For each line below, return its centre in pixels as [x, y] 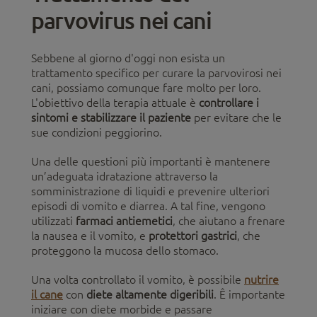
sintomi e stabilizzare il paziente [111, 117]
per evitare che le [236, 117]
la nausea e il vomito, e [90, 235]
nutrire [261, 279]
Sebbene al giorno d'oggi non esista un [128, 58]
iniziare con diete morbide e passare [122, 309]
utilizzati [53, 220]
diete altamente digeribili [150, 294]
